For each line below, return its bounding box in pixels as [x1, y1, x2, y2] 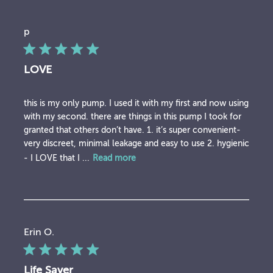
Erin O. [23, 227, 54, 238]
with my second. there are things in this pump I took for [23, 112, 241, 122]
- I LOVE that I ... [23, 153, 90, 163]
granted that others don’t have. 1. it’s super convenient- [23, 126, 241, 135]
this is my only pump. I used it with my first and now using [23, 99, 249, 108]
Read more [92, 153, 136, 163]
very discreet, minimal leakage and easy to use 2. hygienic [23, 139, 249, 149]
